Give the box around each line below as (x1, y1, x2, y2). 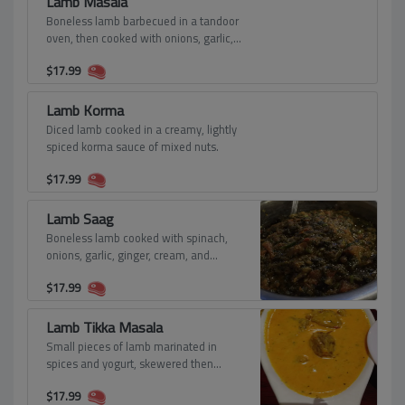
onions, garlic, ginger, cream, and (46, 244, 210, 266)
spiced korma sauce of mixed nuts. (46, 136, 219, 157)
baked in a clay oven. (46, 370, 150, 391)
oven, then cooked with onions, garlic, (46, 27, 233, 49)
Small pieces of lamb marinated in (46, 335, 217, 357)
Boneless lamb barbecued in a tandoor (46, 10, 239, 32)
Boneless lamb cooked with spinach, (46, 227, 228, 249)
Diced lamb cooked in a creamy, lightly (46, 118, 237, 140)
